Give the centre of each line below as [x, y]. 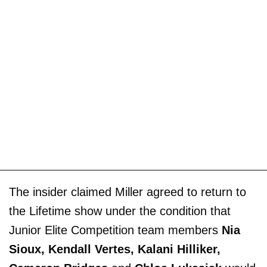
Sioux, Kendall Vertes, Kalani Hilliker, [115, 249]
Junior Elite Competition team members [115, 230]
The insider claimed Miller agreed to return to [128, 192]
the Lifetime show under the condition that [120, 211]
